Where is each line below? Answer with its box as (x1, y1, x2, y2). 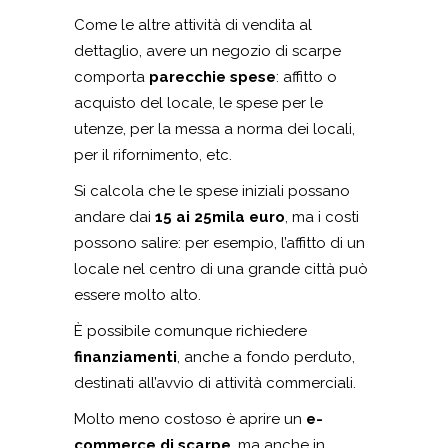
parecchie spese (149, 68, 276, 87)
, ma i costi (285, 208, 359, 227)
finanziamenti (74, 348, 177, 367)
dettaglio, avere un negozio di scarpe (74, 42, 341, 61)
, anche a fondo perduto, (177, 348, 355, 367)
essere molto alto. (74, 286, 201, 305)
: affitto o (276, 68, 337, 87)
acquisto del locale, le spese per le (74, 94, 323, 113)
